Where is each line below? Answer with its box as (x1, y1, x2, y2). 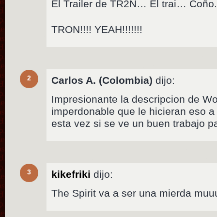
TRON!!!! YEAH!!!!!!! (51, 23, 143, 35)
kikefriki (51, 168, 91, 180)
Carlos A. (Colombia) (51, 74, 153, 86)
